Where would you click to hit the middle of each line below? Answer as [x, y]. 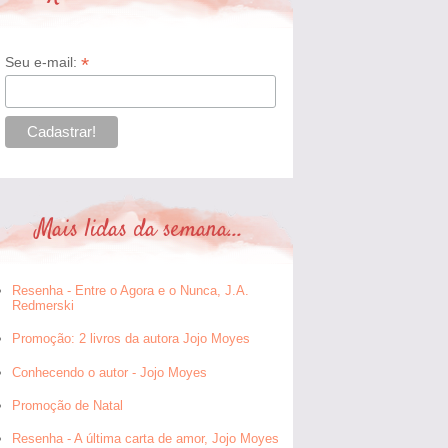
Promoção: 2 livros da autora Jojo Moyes [131, 339]
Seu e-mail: [42, 61]
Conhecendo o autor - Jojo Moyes [110, 372]
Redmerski [43, 306]
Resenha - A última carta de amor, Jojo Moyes [146, 438]
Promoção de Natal [68, 405]
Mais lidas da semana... [139, 230]
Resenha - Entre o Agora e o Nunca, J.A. [131, 291]
